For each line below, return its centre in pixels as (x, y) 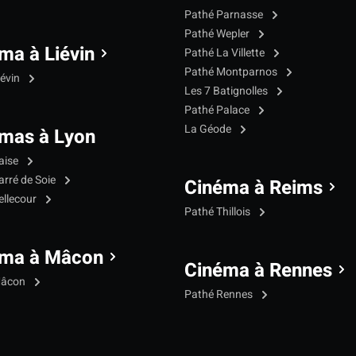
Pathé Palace (218, 110)
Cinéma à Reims (253, 188)
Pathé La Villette (226, 53)
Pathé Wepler (218, 34)
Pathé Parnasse (225, 15)
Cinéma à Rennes (258, 271)
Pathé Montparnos (232, 72)
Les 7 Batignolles (227, 91)
